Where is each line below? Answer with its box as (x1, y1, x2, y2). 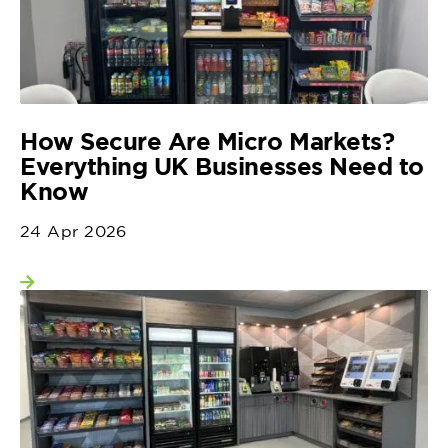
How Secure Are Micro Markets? (20, 128, 395, 155)
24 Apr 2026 (20, 222, 127, 241)
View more (19, 273, 186, 306)
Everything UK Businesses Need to (20, 153, 424, 180)
